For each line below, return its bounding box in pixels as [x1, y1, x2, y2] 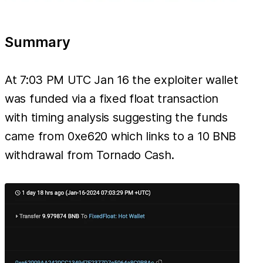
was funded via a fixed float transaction [5, 91, 219, 106]
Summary [5, 33, 70, 50]
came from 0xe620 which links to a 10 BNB [5, 129, 237, 143]
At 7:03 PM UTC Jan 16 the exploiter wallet [5, 72, 238, 87]
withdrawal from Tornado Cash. [5, 147, 174, 162]
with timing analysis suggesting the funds [5, 110, 228, 124]
